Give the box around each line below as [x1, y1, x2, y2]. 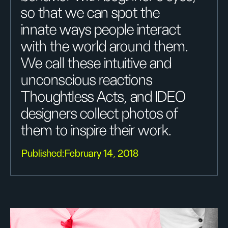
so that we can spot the [21, 6, 160, 21]
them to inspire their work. [21, 123, 172, 138]
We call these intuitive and [21, 56, 172, 71]
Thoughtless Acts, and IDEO [21, 90, 186, 105]
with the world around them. [21, 39, 188, 54]
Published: [21, 149, 64, 159]
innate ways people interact [21, 22, 181, 38]
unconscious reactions [21, 73, 152, 88]
